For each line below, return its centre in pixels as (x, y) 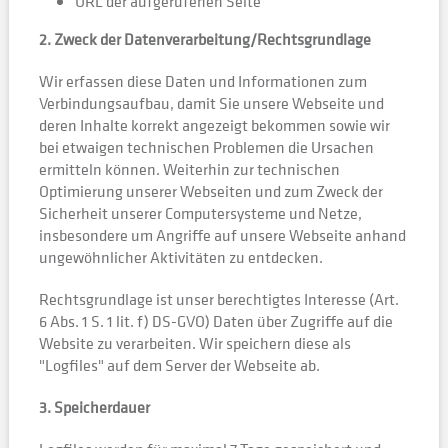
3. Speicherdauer (94, 407)
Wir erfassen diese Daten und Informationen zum (202, 81)
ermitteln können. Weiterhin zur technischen (189, 169)
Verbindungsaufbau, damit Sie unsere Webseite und (211, 103)
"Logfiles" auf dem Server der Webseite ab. (179, 365)
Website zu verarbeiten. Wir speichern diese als (194, 343)
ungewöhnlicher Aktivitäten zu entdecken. (180, 257)
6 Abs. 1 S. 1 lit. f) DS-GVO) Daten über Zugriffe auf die (215, 321)
